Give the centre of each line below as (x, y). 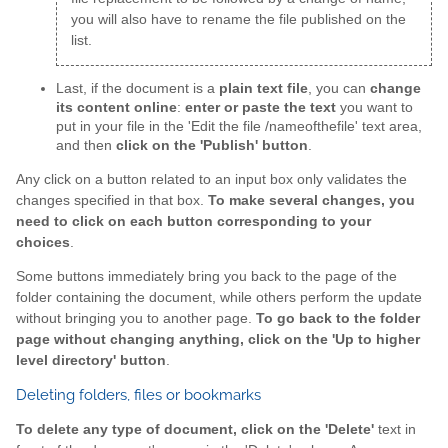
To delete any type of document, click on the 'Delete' (195, 429)
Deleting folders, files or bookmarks (138, 395)
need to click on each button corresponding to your (193, 221)
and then (86, 146)
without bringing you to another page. (136, 319)
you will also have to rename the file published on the (238, 20)
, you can (339, 89)
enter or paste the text (260, 108)
